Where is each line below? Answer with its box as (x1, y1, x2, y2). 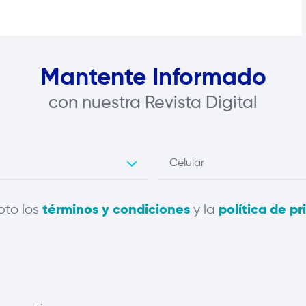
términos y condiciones (42, 204, 190, 217)
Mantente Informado (40, 66, 266, 90)
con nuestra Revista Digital (48, 95, 258, 112)
